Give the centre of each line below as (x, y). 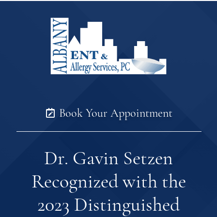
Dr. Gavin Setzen (108, 158)
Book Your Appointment (114, 113)
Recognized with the (108, 181)
